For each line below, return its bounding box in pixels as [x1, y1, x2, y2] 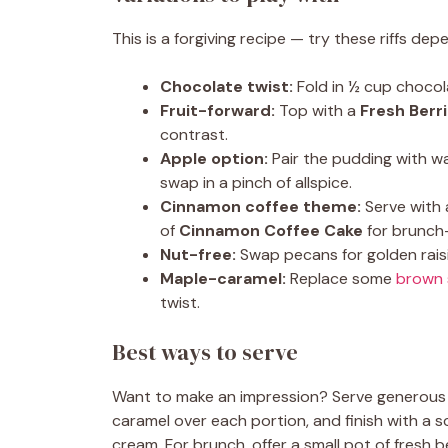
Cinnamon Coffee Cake [179, 220, 363, 241]
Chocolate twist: [160, 76, 293, 97]
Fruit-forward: [160, 100, 275, 121]
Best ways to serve [112, 337, 298, 367]
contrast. [160, 124, 228, 145]
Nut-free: [160, 244, 236, 265]
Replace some [286, 268, 396, 289]
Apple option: [160, 148, 268, 169]
